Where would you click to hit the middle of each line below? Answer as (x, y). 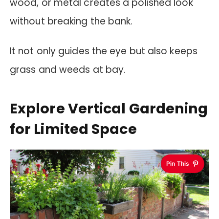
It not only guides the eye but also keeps (104, 51)
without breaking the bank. (71, 22)
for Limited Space (73, 129)
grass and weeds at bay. (68, 70)
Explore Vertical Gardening (109, 108)
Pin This (178, 163)
